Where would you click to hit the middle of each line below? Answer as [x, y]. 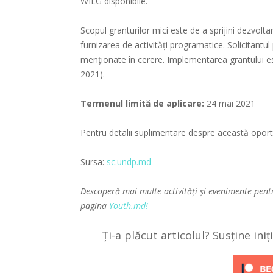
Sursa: [94, 162]
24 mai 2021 [231, 104]
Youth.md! [129, 206]
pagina [95, 206]
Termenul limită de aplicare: [144, 104]
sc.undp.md [129, 162]
